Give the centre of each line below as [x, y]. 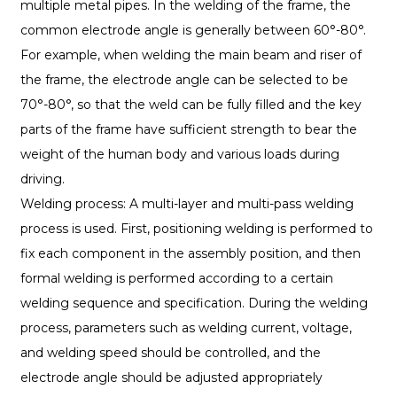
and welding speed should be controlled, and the [170, 353]
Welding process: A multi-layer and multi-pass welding [187, 204]
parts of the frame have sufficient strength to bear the [188, 130]
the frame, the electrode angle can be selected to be [184, 80]
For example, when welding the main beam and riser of [191, 55]
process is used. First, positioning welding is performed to [196, 229]
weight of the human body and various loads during [179, 155]
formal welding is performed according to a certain [176, 279]
